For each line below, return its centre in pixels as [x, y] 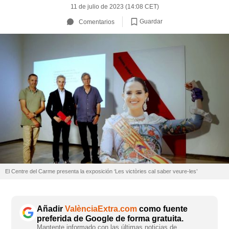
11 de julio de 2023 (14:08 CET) [114, 7]
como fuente [162, 209]
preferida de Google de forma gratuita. [110, 219]
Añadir [51, 209]
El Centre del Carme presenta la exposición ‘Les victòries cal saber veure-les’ [101, 171]
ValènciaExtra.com [101, 209]
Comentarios [96, 22]
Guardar [151, 21]
